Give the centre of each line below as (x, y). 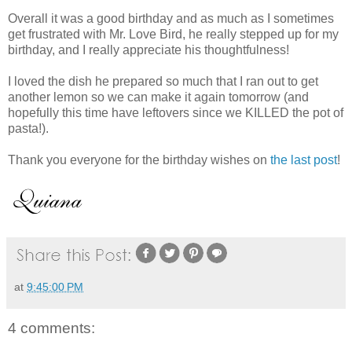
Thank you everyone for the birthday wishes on (139, 160)
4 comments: (51, 328)
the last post (304, 160)
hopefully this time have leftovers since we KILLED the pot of (176, 113)
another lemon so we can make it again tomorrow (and (158, 97)
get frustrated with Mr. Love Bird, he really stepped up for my (173, 35)
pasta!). (28, 129)
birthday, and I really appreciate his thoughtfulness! (148, 50)
